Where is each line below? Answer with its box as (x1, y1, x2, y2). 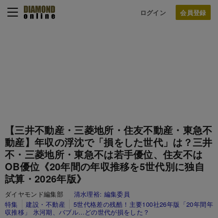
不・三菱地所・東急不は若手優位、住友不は (5, 147, 203, 161)
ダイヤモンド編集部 (5, 189, 74, 199)
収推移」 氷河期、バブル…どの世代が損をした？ (5, 207, 150, 217)
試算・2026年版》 (5, 171, 87, 185)
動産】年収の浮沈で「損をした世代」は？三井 (5, 135, 213, 149)
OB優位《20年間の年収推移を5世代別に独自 (5, 159, 205, 173)
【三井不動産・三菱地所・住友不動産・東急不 (5, 123, 213, 137)
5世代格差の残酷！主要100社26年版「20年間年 (73, 200, 214, 209)
